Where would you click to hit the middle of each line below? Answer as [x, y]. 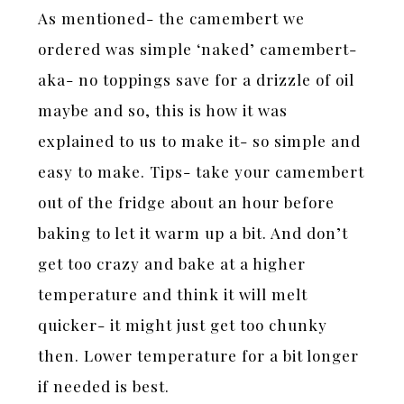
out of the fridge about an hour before [187, 202]
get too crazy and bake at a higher [172, 264]
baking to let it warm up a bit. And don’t [193, 233]
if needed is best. [104, 386]
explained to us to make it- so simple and [200, 141]
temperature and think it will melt [173, 294]
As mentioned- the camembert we [172, 18]
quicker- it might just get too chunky [183, 325]
